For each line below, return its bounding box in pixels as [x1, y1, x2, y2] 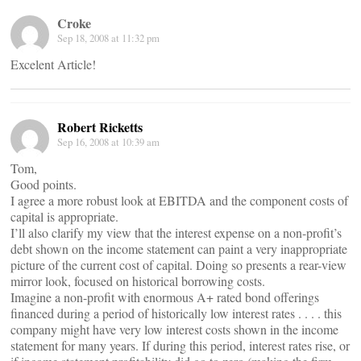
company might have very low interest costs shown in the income [10, 321, 338, 338]
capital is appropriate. [10, 208, 118, 225]
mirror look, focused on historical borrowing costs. [10, 272, 265, 289]
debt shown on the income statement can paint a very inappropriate [10, 240, 347, 257]
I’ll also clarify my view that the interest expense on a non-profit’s [10, 224, 342, 241]
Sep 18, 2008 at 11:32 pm [57, 31, 160, 45]
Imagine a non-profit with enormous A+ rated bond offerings [10, 288, 319, 305]
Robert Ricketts [57, 118, 143, 136]
